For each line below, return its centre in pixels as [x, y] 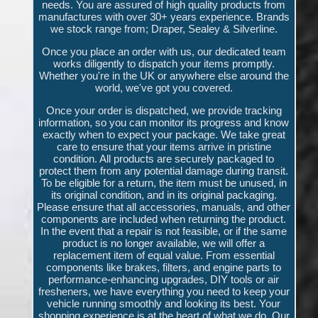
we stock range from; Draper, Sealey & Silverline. [164, 28]
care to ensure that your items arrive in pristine [164, 146]
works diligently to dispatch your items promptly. [164, 63]
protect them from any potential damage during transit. [164, 170]
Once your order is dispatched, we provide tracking [164, 110]
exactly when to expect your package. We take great [164, 134]
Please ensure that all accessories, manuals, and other [164, 207]
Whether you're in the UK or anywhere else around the [164, 75]
